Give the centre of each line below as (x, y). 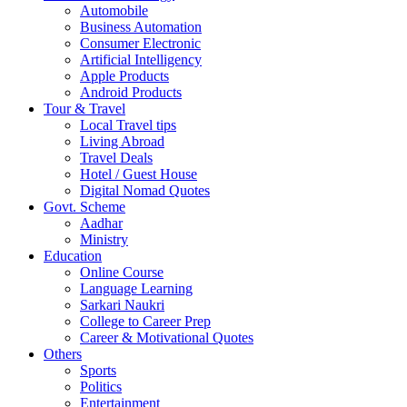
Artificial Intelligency (141, 59)
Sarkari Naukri (122, 304)
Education (73, 255)
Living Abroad (122, 141)
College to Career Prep (145, 321)
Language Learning (136, 288)
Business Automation (141, 26)
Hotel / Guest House (139, 174)
